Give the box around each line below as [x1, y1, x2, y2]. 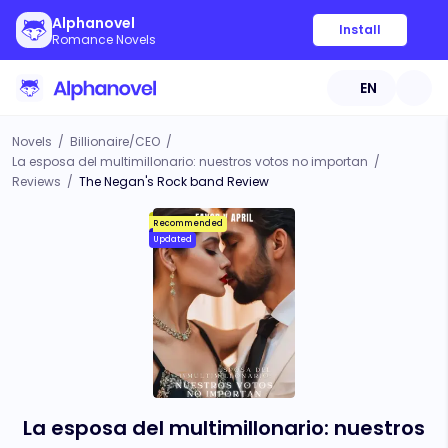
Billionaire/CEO [70, 133, 160, 150]
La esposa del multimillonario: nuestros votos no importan [12, 153, 368, 170]
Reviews [12, 173, 61, 190]
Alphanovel [52, 13, 135, 33]
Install [339, 21, 381, 38]
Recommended [153, 218, 223, 229]
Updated [153, 234, 192, 245]
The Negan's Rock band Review [79, 173, 269, 190]
